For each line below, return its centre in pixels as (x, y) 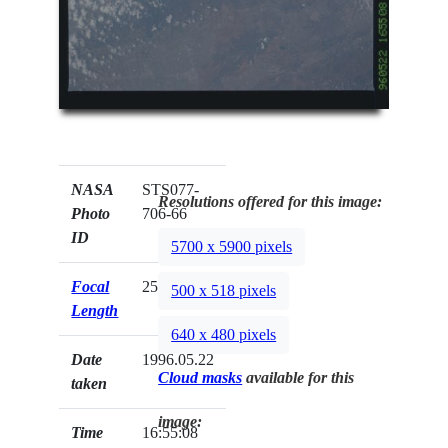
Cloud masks (200, 377)
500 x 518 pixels (224, 291)
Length (95, 310)
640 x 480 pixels (224, 335)
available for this (298, 377)
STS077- (171, 189)
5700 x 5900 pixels (232, 247)
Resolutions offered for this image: (270, 201)
